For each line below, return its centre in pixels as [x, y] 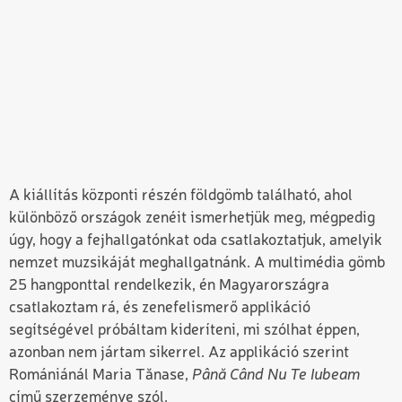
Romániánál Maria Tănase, [100, 375]
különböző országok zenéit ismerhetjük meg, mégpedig [192, 218]
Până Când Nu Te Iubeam [276, 375]
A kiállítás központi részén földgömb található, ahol [181, 196]
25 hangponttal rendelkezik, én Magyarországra [169, 285]
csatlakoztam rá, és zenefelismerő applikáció [160, 308]
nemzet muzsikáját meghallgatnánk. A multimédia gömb [197, 263]
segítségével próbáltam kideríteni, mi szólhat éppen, [184, 330]
